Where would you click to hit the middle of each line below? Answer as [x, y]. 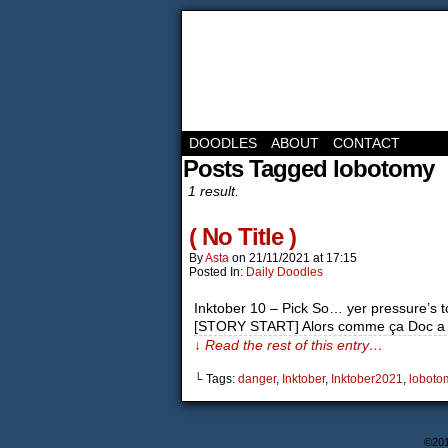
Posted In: [217, 272]
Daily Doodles [284, 272]
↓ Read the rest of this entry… [288, 345]
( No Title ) [242, 236]
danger [257, 379]
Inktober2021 [367, 379]
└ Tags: [216, 379]
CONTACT [366, 143]
